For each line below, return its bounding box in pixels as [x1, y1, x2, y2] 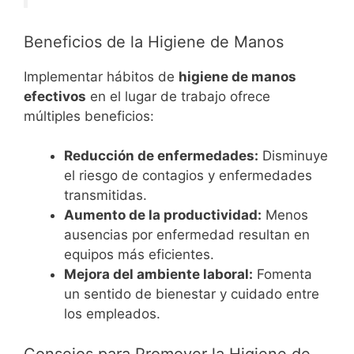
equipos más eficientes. [64, 247, 214, 263]
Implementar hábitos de [24, 68, 179, 85]
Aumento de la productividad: [64, 207, 262, 224]
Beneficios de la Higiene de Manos [24, 32, 284, 51]
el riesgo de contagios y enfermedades [64, 168, 312, 184]
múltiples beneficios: [24, 107, 154, 124]
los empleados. [64, 306, 160, 322]
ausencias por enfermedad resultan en [64, 227, 310, 243]
